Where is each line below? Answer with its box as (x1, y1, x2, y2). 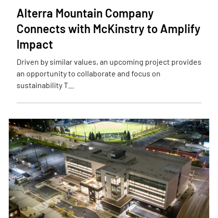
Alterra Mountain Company (16, 6, 154, 20)
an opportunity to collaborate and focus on (16, 69, 161, 78)
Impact (16, 37, 53, 51)
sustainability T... (16, 80, 74, 90)
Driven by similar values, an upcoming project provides (16, 57, 201, 66)
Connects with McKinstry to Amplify (16, 21, 200, 36)
